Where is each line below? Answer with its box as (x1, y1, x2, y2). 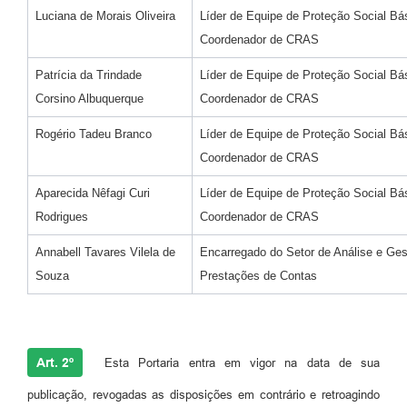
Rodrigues (35, 210, 88, 224)
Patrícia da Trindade (35, 68, 142, 83)
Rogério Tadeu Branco (35, 127, 152, 142)
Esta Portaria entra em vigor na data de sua (95, 356, 380, 371)
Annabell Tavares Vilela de (35, 245, 175, 260)
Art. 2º (36, 355, 74, 371)
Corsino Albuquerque (35, 92, 144, 106)
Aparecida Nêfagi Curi (35, 186, 150, 201)
